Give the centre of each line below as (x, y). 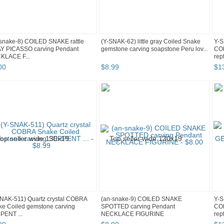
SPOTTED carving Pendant (138, 207)
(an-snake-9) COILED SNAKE (141, 199)
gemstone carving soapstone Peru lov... (154, 49)
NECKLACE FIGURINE (132, 214)
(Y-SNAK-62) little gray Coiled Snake (151, 42)
